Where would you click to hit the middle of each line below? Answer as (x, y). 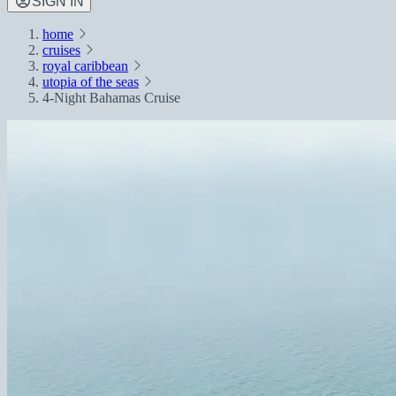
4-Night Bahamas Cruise (111, 98)
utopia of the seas (91, 82)
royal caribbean (85, 66)
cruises (61, 50)
